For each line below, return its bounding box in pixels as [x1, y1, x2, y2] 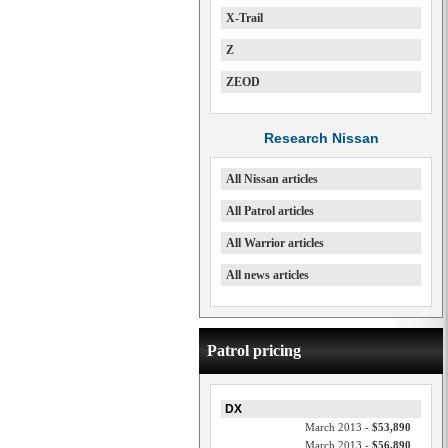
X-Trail [226, 11, 263, 25]
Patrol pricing [207, 342, 301, 359]
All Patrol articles [226, 204, 314, 218]
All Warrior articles [226, 236, 324, 250]
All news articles [226, 268, 309, 282]
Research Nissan [263, 130, 379, 146]
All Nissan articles [226, 172, 318, 186]
